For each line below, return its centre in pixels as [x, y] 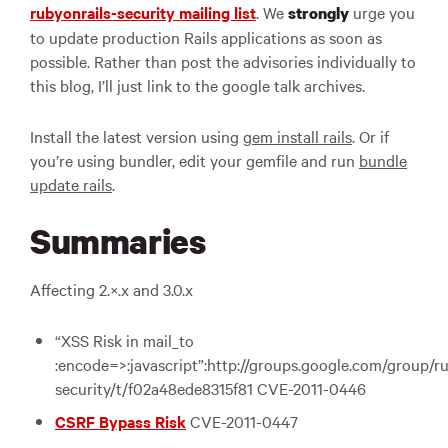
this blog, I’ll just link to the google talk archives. [197, 85]
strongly [318, 13]
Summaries [118, 241]
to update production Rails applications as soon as [206, 37]
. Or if [370, 136]
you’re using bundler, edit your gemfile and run [194, 160]
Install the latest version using [136, 136]
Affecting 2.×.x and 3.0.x [111, 289]
